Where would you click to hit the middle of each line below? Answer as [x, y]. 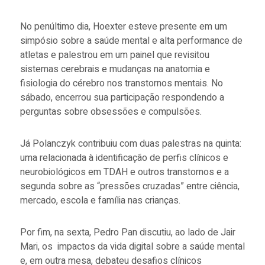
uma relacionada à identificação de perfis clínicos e [124, 158]
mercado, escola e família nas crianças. [100, 201]
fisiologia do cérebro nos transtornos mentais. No [121, 84]
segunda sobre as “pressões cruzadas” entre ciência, [130, 187]
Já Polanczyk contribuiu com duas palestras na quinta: [130, 144]
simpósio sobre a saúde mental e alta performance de [131, 41]
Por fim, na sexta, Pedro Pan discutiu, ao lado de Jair [127, 233]
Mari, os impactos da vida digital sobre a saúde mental [132, 247]
